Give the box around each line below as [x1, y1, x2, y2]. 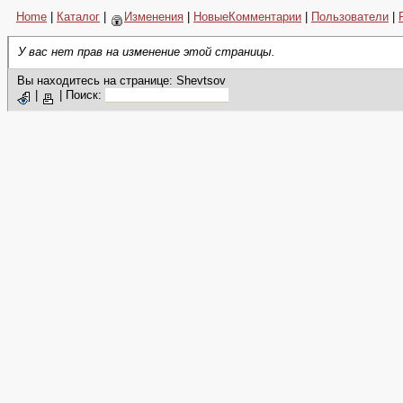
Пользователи [311, 10, 389, 23]
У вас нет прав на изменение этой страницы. [18, 45, 275, 58]
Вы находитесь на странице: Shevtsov [17, 74, 226, 87]
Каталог [57, 10, 100, 23]
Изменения [124, 10, 184, 23]
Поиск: [66, 88, 105, 102]
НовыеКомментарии [193, 10, 301, 23]
